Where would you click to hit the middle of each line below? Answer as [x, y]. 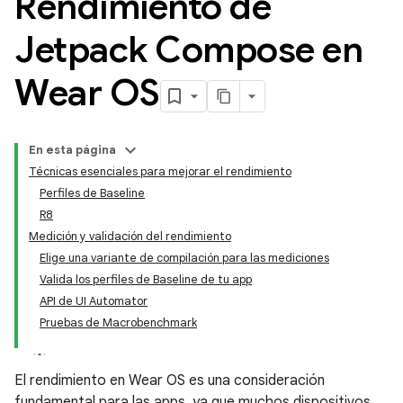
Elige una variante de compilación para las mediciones [184, 258]
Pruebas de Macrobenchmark [118, 322]
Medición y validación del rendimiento [130, 236]
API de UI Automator [94, 301]
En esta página [72, 150]
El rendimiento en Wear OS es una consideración [170, 381]
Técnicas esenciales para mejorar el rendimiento [160, 171]
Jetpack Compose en [188, 49]
